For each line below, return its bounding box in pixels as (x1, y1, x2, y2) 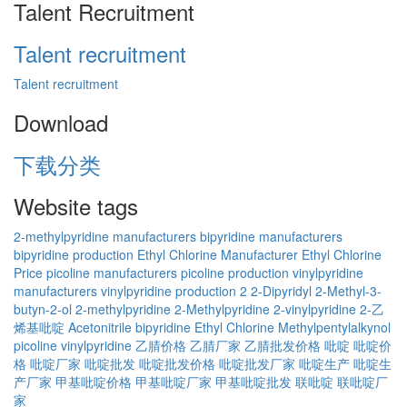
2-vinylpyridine (273, 299, 356, 318)
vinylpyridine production (101, 281, 236, 300)
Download (14, 105, 108, 138)
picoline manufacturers (46, 263, 177, 282)
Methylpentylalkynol (278, 317, 391, 336)
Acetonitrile (68, 317, 132, 336)
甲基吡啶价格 (55, 372, 132, 391)
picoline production (181, 263, 289, 282)
